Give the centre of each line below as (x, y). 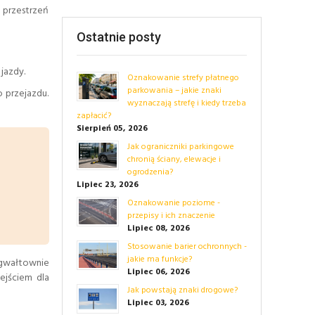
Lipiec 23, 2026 (107, 185)
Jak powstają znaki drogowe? (182, 290)
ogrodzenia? (150, 172)
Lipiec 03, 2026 (158, 303)
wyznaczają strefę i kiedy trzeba (186, 103)
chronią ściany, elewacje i (174, 159)
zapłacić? (94, 116)
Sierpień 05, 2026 (112, 128)
